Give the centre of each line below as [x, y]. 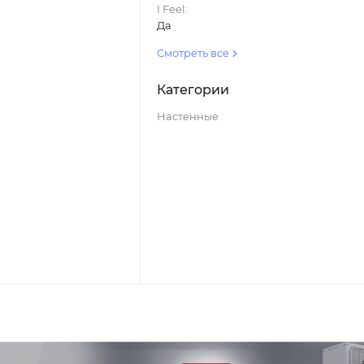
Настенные [187, 116]
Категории [193, 90]
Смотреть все [194, 53]
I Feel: [172, 9]
